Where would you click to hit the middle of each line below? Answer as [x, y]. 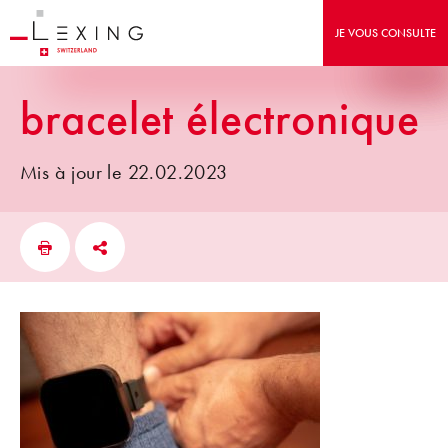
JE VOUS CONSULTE [385, 33]
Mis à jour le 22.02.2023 [124, 172]
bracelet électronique [220, 118]
